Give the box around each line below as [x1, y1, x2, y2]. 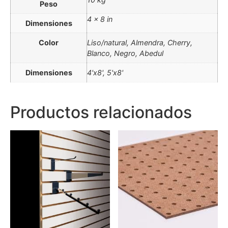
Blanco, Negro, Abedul [87, 49, 163, 58]
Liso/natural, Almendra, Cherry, [87, 38, 192, 47]
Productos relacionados [10, 102, 192, 122]
